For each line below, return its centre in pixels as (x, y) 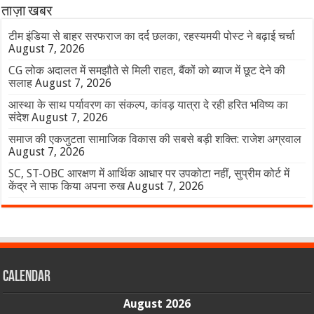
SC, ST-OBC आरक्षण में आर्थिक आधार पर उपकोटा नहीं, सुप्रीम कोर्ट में (149, 174)
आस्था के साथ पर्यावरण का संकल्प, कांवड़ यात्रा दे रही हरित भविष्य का (149, 105)
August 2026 (157, 304)
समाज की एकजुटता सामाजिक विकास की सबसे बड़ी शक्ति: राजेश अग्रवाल (155, 139)
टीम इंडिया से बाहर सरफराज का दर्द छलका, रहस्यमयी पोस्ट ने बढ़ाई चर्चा (152, 36)
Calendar (27, 278)
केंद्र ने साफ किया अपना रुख (67, 186)
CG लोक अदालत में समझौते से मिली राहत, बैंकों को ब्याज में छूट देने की (147, 71)
